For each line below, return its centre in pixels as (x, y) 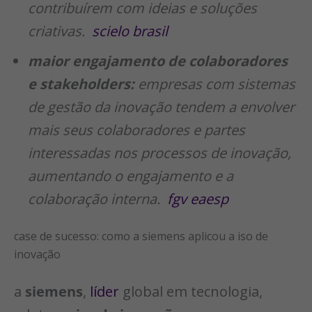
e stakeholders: (81, 84)
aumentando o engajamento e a (131, 175)
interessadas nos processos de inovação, (159, 153)
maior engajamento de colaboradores (158, 61)
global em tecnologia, (191, 291)
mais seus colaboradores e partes (136, 130)
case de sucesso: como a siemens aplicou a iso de (141, 236)
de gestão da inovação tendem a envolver (161, 107)
